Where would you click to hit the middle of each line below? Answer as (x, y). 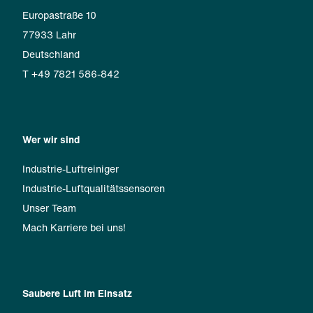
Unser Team (49, 208)
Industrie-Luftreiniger (71, 168)
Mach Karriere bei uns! (74, 227)
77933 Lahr (49, 34)
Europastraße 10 (59, 15)
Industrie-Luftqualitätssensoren (94, 188)
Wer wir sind (51, 139)
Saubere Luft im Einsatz (77, 293)
